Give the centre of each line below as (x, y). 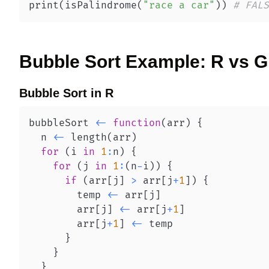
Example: (166, 62)
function (137, 123)
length (86, 138)
